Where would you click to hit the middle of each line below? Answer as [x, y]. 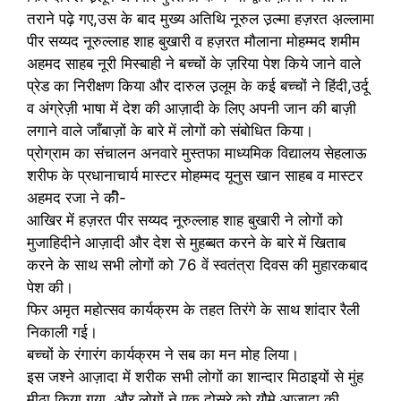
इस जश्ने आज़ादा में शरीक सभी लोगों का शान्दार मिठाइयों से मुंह [195, 377]
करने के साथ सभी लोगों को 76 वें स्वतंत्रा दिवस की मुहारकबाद [197, 265]
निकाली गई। [62, 332]
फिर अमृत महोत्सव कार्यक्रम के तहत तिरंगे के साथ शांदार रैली [193, 310]
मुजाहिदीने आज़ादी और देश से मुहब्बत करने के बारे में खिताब [186, 243]
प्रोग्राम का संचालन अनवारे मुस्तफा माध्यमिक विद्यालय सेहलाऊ [197, 153]
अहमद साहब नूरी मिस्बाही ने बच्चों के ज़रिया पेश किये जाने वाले [194, 64]
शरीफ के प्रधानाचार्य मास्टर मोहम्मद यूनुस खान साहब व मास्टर [195, 175]
